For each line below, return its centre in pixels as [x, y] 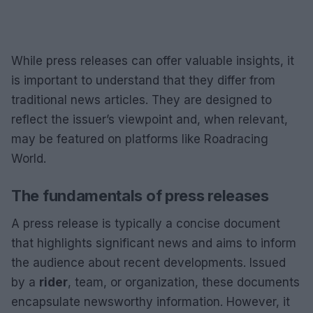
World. [29, 158]
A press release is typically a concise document [146, 223]
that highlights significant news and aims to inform [154, 243]
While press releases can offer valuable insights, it [153, 60]
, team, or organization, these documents [184, 282]
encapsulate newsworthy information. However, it [151, 301]
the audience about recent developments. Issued [148, 262]
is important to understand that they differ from [143, 80]
